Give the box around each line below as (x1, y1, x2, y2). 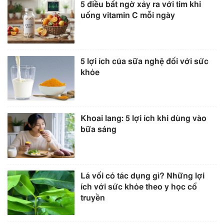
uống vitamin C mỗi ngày (80, 11, 177, 20)
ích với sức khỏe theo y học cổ (80, 182, 197, 191)
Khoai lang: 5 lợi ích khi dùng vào (80, 114, 207, 123)
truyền (80, 193, 105, 202)
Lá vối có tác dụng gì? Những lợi (80, 171, 205, 180)
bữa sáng (80, 125, 117, 134)
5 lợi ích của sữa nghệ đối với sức (80, 57, 209, 66)
